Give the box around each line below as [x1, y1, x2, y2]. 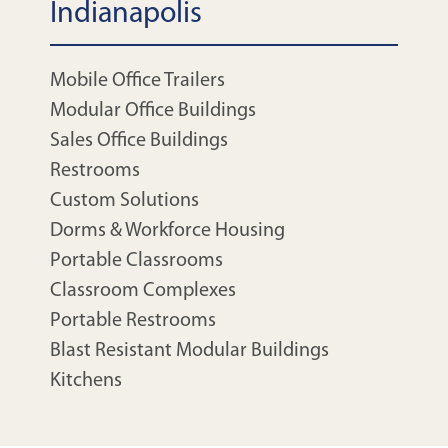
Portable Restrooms [50, 310, 216, 331]
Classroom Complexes [50, 280, 236, 301]
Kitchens [50, 370, 122, 391]
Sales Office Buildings [50, 130, 228, 151]
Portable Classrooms [50, 250, 223, 271]
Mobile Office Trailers [50, 70, 225, 91]
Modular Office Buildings [50, 100, 256, 121]
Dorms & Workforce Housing [50, 220, 285, 241]
